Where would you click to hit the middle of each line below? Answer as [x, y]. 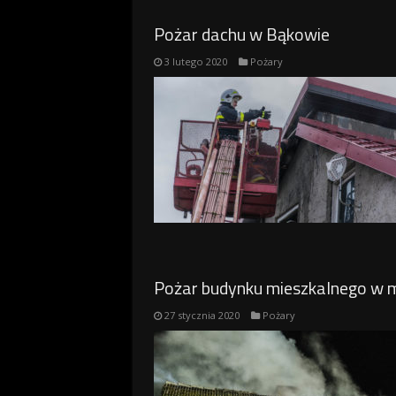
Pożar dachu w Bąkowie [241, 34]
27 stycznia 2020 [202, 315]
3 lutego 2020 [195, 61]
